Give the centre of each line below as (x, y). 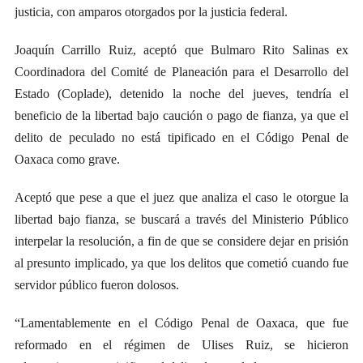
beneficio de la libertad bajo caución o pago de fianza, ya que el (181, 116)
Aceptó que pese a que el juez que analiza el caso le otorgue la (181, 198)
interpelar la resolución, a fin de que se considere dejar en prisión (181, 241)
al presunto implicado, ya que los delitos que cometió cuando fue (181, 263)
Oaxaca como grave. (67, 160)
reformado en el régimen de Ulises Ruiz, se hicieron (181, 345)
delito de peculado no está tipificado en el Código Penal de (181, 138)
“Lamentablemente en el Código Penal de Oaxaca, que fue (181, 323)
